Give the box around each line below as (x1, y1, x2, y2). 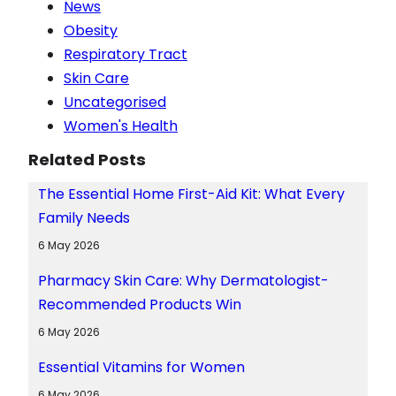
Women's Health (64, 115, 178, 136)
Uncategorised (64, 91, 166, 112)
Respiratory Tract (64, 43, 187, 65)
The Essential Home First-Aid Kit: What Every (37, 183, 345, 204)
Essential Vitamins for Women (37, 356, 245, 377)
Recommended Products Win (37, 293, 241, 315)
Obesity (64, 19, 118, 41)
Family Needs (37, 207, 130, 228)
